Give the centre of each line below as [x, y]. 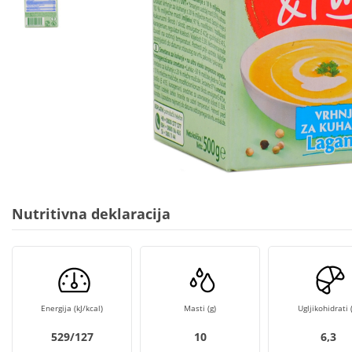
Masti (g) [200, 308]
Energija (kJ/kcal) [72, 308]
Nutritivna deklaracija [91, 214]
